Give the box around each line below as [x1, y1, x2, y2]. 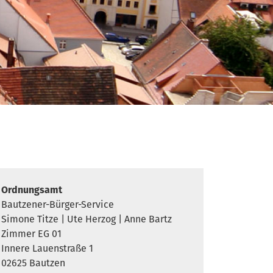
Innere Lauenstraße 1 [1, 243, 93, 254]
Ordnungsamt [1, 184, 62, 196]
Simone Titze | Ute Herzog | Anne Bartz [1, 213, 172, 225]
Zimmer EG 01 [1, 228, 62, 239]
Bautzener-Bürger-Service [1, 199, 114, 210]
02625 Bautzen [1, 257, 65, 269]
